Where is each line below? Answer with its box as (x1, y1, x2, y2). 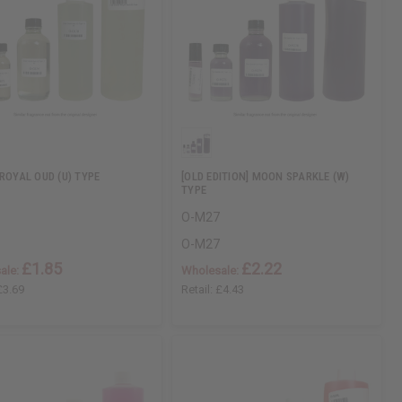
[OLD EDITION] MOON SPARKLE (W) (181, 169, 350, 183)
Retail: (181, 283, 216, 297)
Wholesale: (181, 264, 242, 278)
